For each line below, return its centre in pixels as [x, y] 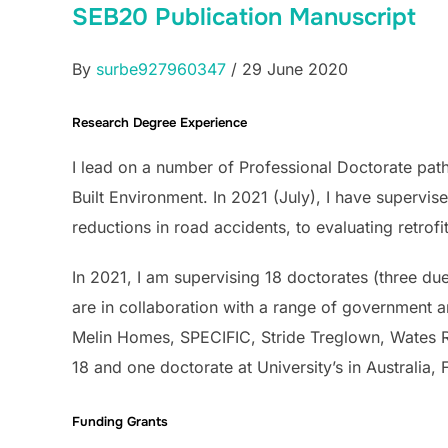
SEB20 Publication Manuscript [244, 17]
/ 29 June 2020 [287, 69]
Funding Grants [120, 421]
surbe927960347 [161, 69]
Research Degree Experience [159, 123]
